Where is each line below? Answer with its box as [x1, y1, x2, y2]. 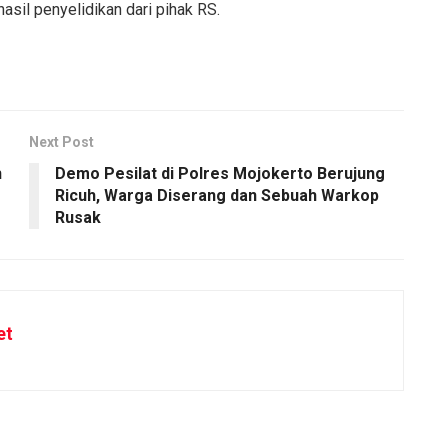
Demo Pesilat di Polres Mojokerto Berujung [55, 163, 385, 183]
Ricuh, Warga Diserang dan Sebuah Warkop [55, 185, 379, 205]
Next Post [29, 133, 94, 150]
